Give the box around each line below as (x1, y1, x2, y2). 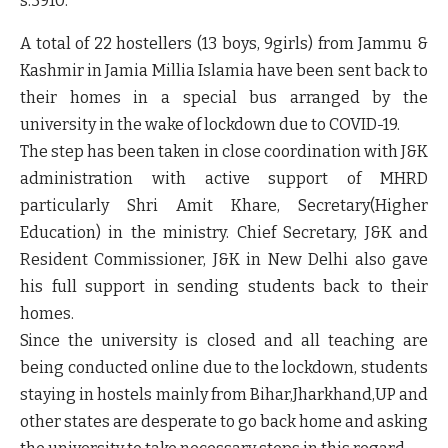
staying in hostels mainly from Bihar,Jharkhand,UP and (20, 384, 428, 404)
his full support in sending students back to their (20, 276, 428, 296)
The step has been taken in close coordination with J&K (20, 141, 428, 161)
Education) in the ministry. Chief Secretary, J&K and (20, 222, 428, 242)
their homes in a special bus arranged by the (20, 87, 428, 107)
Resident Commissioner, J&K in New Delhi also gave (20, 249, 428, 269)
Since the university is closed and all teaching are (20, 330, 428, 350)
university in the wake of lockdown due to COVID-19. (20, 114, 400, 134)
